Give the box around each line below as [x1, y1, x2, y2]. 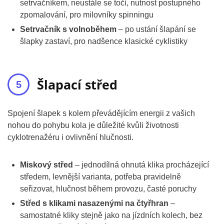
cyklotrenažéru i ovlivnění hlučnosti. [7, 133, 133, 141]
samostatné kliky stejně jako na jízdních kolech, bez [20, 211, 202, 219]
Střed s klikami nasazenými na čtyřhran [20, 199, 168, 207]
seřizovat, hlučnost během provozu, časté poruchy [20, 184, 196, 193]
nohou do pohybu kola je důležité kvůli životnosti [7, 121, 179, 129]
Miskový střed [20, 160, 73, 169]
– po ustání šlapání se [116, 25, 196, 33]
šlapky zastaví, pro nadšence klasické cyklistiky [20, 37, 187, 45]
